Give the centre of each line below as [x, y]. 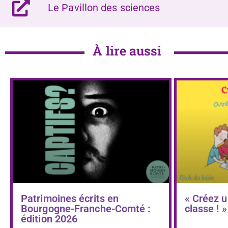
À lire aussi [127, 51]
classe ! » [206, 209]
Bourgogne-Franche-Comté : [86, 209]
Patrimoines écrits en [70, 199]
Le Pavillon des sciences [104, 8]
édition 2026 [49, 219]
